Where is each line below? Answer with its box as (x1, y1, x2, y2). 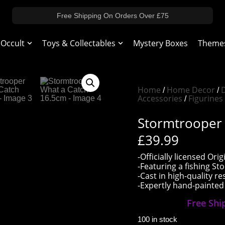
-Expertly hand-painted (138, 180, 224, 191)
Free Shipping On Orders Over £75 (56, 11, 169, 20)
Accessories (138, 93, 182, 104)
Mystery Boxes (133, 38, 188, 49)
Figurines (188, 93, 223, 104)
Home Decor (167, 84, 215, 95)
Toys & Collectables (42, 38, 116, 49)
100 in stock (138, 215, 177, 224)
